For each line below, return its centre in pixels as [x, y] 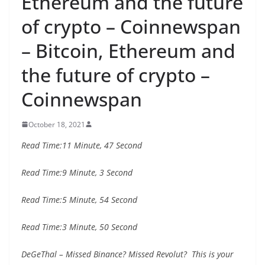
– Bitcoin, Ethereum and [128, 50]
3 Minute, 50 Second [100, 227]
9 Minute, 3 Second [97, 172]
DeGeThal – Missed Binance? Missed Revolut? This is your [127, 254]
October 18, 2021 [57, 124]
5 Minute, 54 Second [100, 199]
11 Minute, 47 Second [102, 145]
